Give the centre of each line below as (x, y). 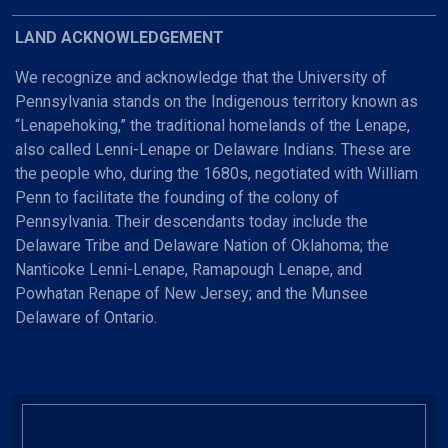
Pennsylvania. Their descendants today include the (191, 221)
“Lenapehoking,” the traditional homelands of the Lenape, (212, 125)
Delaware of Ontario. (88, 317)
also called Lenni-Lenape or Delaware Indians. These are (213, 149)
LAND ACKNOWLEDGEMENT (119, 37)
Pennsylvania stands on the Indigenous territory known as (216, 101)
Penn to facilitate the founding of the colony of (177, 197)
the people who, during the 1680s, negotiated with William (216, 173)
